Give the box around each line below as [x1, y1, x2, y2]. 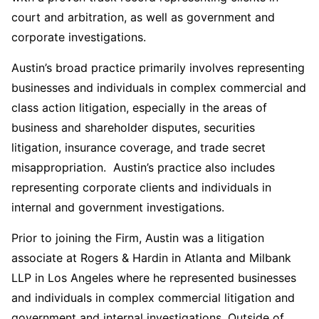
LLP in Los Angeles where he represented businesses [11, 270, 296, 285]
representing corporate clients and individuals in [11, 179, 271, 194]
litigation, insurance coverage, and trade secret [11, 140, 266, 155]
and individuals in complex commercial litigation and [11, 290, 295, 305]
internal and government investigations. [11, 199, 224, 214]
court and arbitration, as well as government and [11, 9, 275, 24]
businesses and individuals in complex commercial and [11, 80, 306, 95]
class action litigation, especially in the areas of [11, 100, 267, 115]
